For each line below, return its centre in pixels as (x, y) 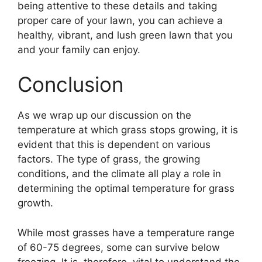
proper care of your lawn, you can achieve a (120, 20)
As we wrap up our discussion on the (104, 116)
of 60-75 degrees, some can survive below (119, 247)
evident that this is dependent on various (114, 145)
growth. (35, 203)
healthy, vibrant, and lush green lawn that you (125, 35)
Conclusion (70, 85)
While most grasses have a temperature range (126, 232)
